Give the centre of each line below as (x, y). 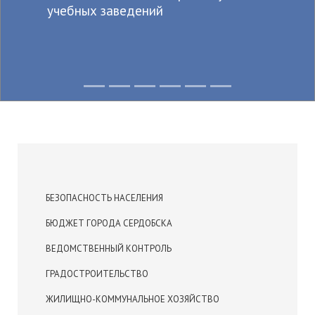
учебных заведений (105, 11)
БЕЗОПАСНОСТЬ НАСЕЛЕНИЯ (104, 198)
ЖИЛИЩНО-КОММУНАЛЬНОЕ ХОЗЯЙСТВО (132, 299)
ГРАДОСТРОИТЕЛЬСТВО (97, 274)
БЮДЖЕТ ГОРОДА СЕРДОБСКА (109, 223)
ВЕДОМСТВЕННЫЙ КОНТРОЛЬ (108, 249)
